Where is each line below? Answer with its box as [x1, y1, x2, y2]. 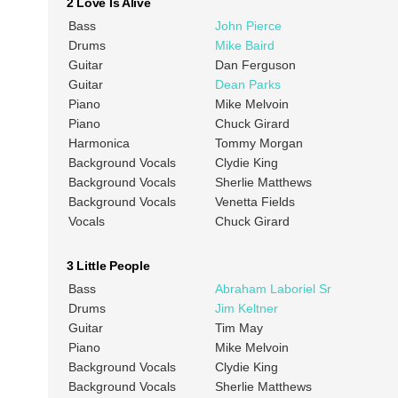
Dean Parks [214, 77, 281, 92]
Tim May [214, 321, 263, 336]
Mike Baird [214, 38, 275, 53]
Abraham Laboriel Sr [214, 282, 331, 297]
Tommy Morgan [214, 136, 303, 151]
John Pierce [214, 19, 282, 34]
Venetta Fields [214, 195, 295, 210]
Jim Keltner [214, 301, 278, 316]
